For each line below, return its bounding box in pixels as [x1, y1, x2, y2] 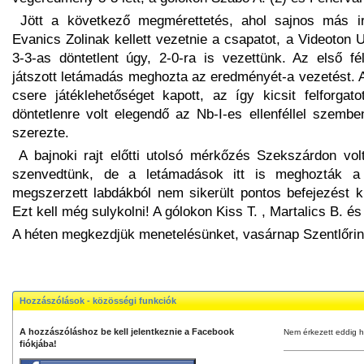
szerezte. [12, 123, 69, 141]
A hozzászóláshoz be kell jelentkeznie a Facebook [19, 326, 234, 336]
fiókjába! [19, 338, 57, 349]
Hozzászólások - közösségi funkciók [19, 295, 176, 305]
